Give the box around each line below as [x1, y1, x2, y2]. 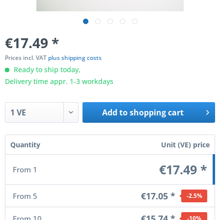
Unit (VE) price [161, 140, 210, 149]
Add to [102, 107, 128, 118]
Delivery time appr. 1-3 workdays [5, 77, 113, 86]
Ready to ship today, [12, 65, 81, 74]
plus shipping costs [48, 54, 102, 62]
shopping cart [130, 107, 184, 118]
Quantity [10, 140, 40, 149]
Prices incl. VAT [5, 54, 48, 62]
